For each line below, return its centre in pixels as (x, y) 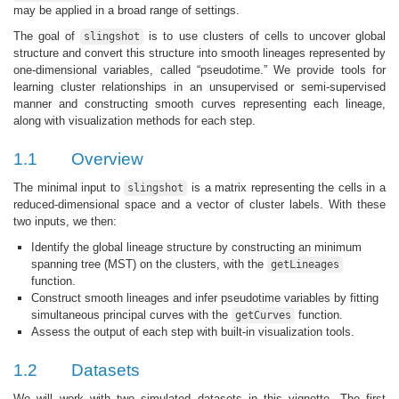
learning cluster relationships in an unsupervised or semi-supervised (199, 86)
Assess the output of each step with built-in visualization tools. (193, 331)
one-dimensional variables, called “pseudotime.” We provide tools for (199, 69)
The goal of (47, 36)
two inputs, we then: (65, 221)
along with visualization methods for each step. (134, 120)
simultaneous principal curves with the (131, 314)
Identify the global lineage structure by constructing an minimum (196, 247)
